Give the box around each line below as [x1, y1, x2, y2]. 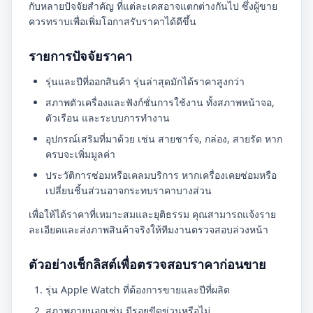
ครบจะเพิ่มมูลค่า [45, 147, 115, 161]
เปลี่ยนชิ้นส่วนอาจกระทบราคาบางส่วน [45, 184, 212, 197]
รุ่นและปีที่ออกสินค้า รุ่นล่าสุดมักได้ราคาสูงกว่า [45, 75, 245, 88]
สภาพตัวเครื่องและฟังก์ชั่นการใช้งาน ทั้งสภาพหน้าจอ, [45, 96, 275, 109]
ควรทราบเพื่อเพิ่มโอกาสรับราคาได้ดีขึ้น [29, 15, 196, 28]
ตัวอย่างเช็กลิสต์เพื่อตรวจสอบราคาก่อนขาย [29, 256, 266, 272]
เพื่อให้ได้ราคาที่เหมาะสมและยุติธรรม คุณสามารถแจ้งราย [29, 208, 276, 221]
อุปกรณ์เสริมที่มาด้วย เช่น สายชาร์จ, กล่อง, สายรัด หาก [45, 132, 282, 145]
